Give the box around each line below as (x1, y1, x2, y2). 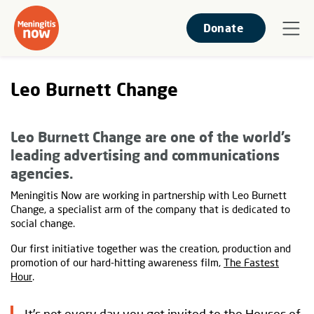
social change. (11, 217, 75, 229)
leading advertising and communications (11, 146, 280, 163)
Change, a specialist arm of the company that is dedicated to (11, 203, 290, 215)
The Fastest (224, 256, 279, 268)
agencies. (11, 165, 73, 182)
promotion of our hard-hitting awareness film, (11, 256, 224, 268)
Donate (203, 21, 243, 34)
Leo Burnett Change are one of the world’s (11, 128, 291, 145)
